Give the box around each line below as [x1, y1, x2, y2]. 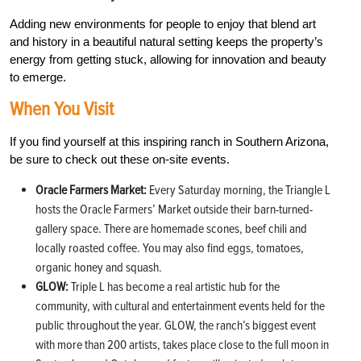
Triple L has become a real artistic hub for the [71, 279, 280, 296]
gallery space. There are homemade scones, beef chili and [35, 221, 307, 238]
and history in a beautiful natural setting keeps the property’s [10, 35, 323, 49]
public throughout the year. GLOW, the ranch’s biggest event [35, 317, 316, 334]
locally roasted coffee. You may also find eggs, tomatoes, [35, 240, 304, 257]
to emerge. [10, 70, 66, 85]
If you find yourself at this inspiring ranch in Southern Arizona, [10, 135, 329, 149]
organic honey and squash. [35, 259, 162, 276]
